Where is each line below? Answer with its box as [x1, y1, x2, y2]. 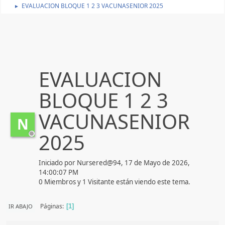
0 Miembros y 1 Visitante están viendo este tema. [39, 177, 190, 186]
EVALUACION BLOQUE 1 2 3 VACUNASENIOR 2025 [22, 1, 163, 10]
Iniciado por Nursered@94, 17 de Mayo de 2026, [39, 158, 190, 167]
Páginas [40, 202, 62, 210]
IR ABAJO [9, 202, 33, 210]
